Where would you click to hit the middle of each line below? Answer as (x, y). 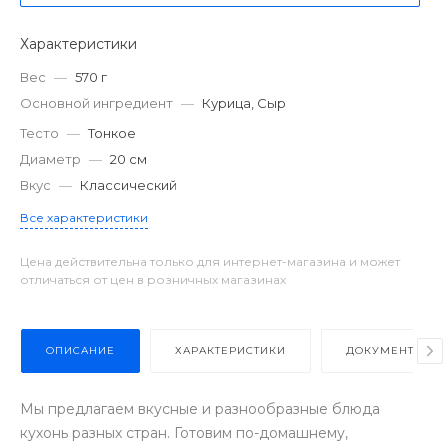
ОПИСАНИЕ (80, 350)
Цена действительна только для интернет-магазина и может (210, 261)
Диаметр (50, 159)
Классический (128, 185)
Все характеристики (84, 217)
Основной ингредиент (96, 103)
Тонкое (112, 133)
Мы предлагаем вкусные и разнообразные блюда (200, 409)
